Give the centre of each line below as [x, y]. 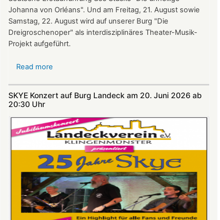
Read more [35, 67]
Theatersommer [80, 101]
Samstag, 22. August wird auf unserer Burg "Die [88, 21]
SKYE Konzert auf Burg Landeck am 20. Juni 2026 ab [105, 95]
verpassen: [72, 90]
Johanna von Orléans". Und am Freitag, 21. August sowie [104, 10]
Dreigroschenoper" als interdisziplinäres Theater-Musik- [103, 33]
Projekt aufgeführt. [40, 44]
